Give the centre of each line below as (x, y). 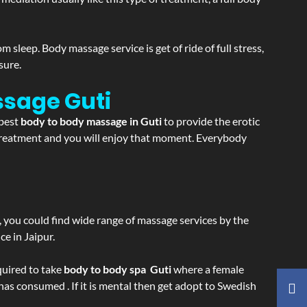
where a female (208, 269)
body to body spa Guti (118, 269)
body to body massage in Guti (92, 121)
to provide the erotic (212, 121)
